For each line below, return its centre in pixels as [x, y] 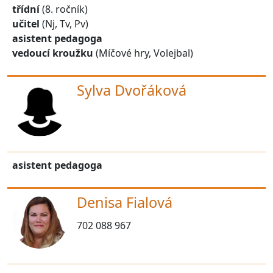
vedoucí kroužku [53, 53]
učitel [26, 23]
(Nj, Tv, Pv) [64, 23]
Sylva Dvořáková [132, 90]
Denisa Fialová [125, 202]
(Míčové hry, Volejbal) [144, 53]
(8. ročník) [64, 9]
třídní [26, 9]
